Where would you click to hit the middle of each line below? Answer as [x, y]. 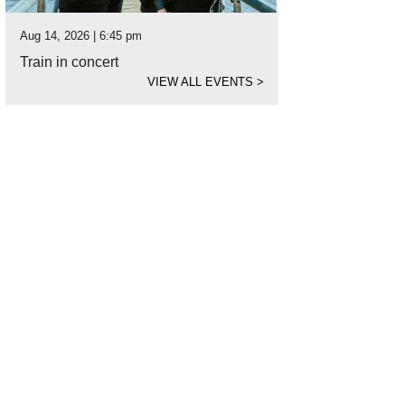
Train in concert [69, 62]
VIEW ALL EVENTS [202, 82]
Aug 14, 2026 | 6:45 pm [81, 36]
